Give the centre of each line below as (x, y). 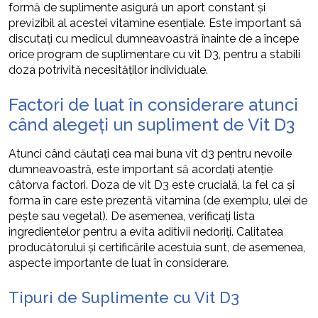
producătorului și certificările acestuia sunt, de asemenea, (157, 247)
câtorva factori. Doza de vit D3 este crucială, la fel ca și (152, 185)
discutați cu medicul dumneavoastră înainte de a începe (154, 38)
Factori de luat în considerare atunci (153, 104)
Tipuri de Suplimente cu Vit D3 (124, 297)
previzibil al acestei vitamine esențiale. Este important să (155, 23)
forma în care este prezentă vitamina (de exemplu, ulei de (158, 200)
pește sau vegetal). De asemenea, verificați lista (132, 216)
